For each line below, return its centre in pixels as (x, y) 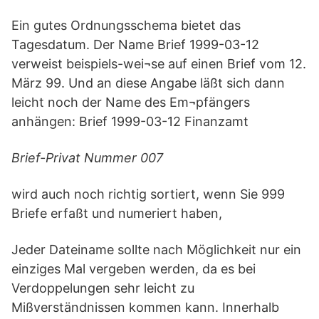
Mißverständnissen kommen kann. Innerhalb (145, 307)
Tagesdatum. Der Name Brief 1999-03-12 (135, 45)
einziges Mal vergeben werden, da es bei (134, 269)
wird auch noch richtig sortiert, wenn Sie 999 (148, 194)
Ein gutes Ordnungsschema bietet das (126, 25)
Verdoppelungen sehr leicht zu (103, 288)
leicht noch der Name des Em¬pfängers (131, 102)
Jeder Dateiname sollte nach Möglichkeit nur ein (156, 250)
